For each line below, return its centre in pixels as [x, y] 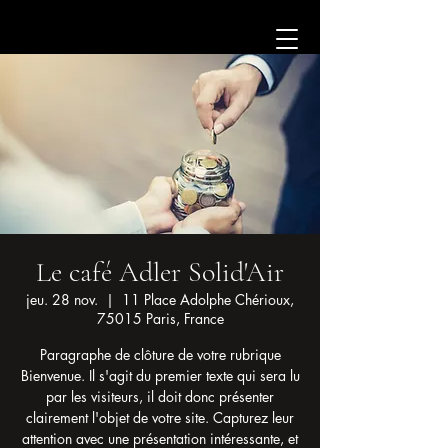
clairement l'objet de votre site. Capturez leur [160, 417]
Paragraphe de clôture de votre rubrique [160, 354]
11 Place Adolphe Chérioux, [208, 299]
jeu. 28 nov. [62, 299]
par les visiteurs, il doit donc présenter [160, 396]
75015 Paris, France [160, 318]
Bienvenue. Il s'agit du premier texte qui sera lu [160, 375]
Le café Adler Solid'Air [160, 272]
